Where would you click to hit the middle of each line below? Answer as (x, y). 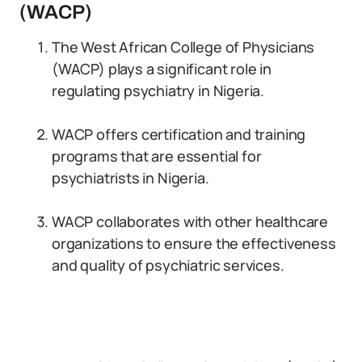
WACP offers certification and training (179, 134)
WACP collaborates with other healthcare (190, 221)
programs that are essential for (157, 156)
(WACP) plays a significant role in (162, 69)
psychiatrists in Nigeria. (130, 178)
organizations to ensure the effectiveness (194, 243)
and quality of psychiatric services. (168, 265)
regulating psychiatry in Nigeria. (158, 90)
